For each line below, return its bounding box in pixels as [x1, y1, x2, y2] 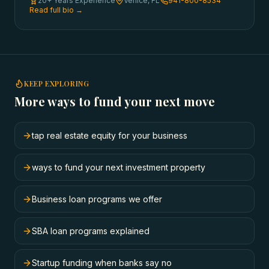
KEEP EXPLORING [24, 79, 89, 88]
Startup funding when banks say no [32, 258, 172, 268]
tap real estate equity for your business [32, 130, 187, 141]
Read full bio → [29, 5, 83, 14]
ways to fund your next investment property [32, 162, 205, 172]
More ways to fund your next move [14, 93, 215, 109]
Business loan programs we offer [32, 194, 162, 204]
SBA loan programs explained [32, 226, 150, 236]
